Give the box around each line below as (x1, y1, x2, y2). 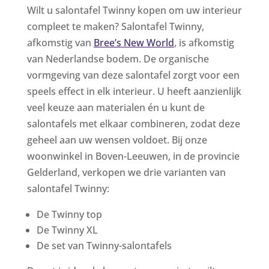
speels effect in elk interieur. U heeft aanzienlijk (26, 84, 241, 98)
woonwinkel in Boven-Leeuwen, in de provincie (26, 149, 240, 163)
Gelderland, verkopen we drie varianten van (26, 165, 226, 179)
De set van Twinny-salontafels (36, 238, 172, 252)
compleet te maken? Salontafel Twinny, (26, 19, 204, 33)
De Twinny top (36, 207, 102, 221)
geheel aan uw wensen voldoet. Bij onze (26, 133, 207, 147)
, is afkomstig (174, 35, 234, 49)
